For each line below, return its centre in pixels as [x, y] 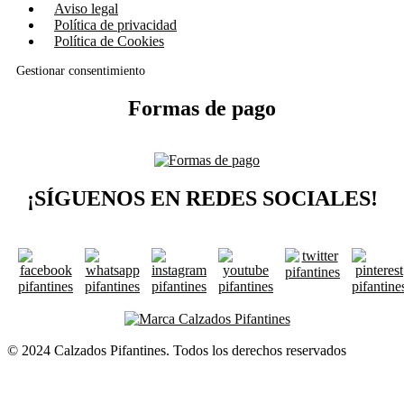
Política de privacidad [115, 25]
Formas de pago [202, 109]
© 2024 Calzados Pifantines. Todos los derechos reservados [177, 350]
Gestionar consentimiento [81, 71]
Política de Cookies [109, 41]
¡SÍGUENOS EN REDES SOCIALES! [202, 198]
